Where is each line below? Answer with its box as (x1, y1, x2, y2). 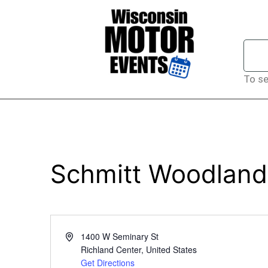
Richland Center (80, 243, 141, 255)
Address (65, 230, 96, 242)
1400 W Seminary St (80, 230, 159, 242)
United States (145, 243, 197, 255)
